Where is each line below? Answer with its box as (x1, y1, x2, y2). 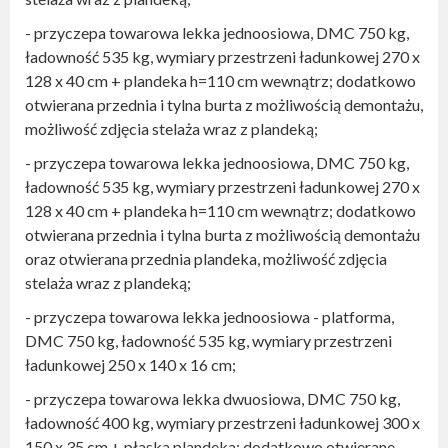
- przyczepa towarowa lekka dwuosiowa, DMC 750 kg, (25, 389, 400, 408)
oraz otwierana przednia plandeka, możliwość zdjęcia (25, 249, 387, 268)
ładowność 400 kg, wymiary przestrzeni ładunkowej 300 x (25, 413, 420, 432)
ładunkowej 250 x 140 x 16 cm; (25, 355, 236, 374)
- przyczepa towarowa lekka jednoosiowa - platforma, (25, 307, 394, 326)
